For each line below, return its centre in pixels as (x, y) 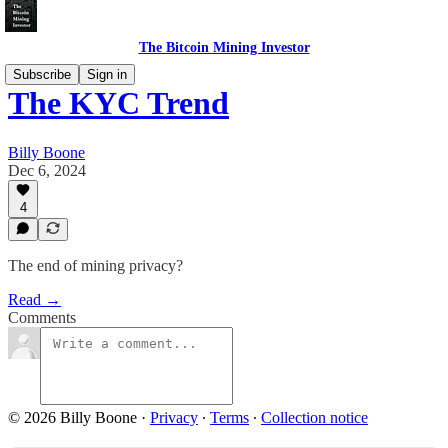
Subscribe (42, 74)
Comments (42, 317)
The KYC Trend (118, 103)
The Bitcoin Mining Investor (224, 47)
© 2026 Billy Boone (72, 417)
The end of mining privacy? (95, 265)
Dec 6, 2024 (47, 170)
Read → (34, 299)
